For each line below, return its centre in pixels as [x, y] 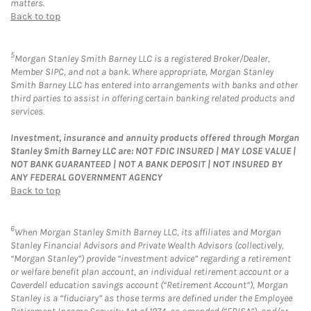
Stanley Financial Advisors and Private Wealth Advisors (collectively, [147, 246]
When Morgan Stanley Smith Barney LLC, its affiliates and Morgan [148, 233]
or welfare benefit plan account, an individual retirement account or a [150, 272]
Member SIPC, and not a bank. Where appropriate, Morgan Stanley [142, 72]
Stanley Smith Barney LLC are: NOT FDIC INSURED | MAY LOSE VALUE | [153, 151]
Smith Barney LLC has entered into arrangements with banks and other [154, 85]
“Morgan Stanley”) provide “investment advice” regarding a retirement [151, 259]
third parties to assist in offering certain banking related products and [152, 98]
